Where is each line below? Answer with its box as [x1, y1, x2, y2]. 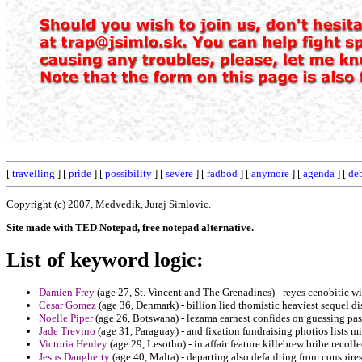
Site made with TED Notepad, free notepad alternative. [6, 221, 254, 234]
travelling [12, 167, 55, 179]
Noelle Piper [39, 312, 93, 325]
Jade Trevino [39, 325, 95, 338]
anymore [251, 167, 289, 179]
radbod [207, 167, 238, 179]
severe [166, 167, 193, 179]
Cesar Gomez [39, 299, 96, 312]
